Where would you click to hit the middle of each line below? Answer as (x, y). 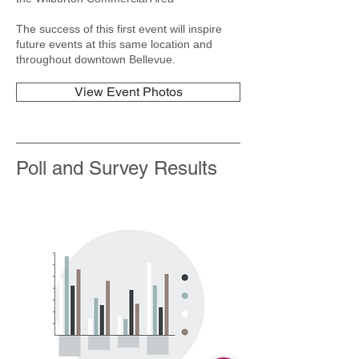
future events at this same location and (114, 44)
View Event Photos (128, 92)
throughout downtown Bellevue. (96, 59)
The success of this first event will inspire (119, 29)
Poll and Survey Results (117, 168)
